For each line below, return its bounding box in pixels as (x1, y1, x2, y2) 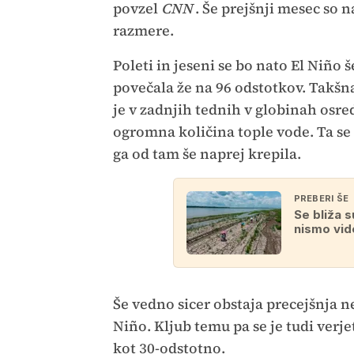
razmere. (112, 21, 177, 40)
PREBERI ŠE (293, 193, 349, 204)
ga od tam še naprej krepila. (112, 144, 301, 164)
